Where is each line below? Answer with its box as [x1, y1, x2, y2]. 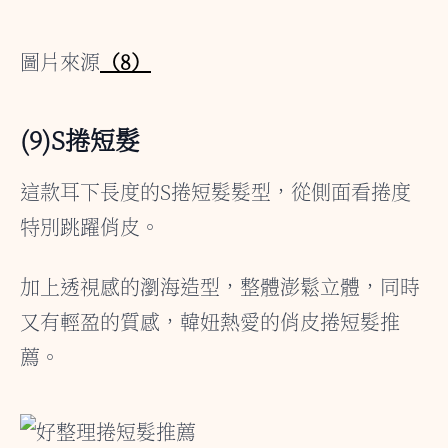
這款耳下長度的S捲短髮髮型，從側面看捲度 [20, 176, 411, 206]
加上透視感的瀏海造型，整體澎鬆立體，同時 [20, 271, 420, 301]
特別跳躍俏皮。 [20, 211, 160, 241]
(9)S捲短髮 [20, 120, 140, 157]
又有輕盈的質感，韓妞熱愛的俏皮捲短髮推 [20, 306, 400, 336]
